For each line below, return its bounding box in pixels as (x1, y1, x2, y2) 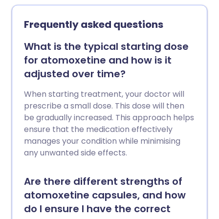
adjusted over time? (24, 67, 126, 81)
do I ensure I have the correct (24, 202, 171, 216)
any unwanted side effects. (24, 147, 127, 158)
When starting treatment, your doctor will (24, 88, 184, 100)
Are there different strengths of (24, 175, 182, 188)
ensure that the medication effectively (24, 124, 173, 135)
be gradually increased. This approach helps (24, 112, 194, 123)
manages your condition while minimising (24, 135, 180, 147)
